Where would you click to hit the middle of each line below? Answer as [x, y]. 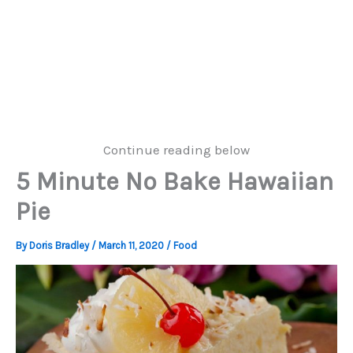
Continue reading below [176, 150]
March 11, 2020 [132, 245]
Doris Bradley [60, 245]
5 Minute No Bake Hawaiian [175, 182]
